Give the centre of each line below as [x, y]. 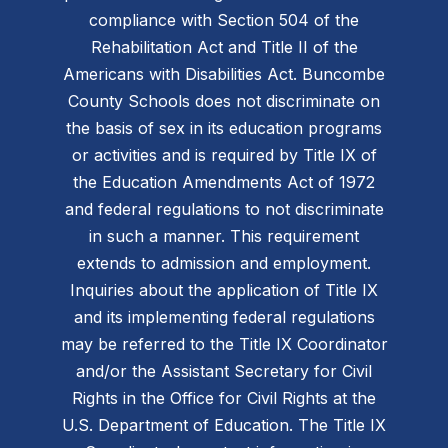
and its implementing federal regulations [224, 316]
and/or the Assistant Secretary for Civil [224, 370]
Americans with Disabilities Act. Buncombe [224, 73]
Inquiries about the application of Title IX [224, 289]
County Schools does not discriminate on [224, 100]
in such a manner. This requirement [224, 235]
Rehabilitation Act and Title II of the [224, 46]
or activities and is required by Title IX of [224, 154]
